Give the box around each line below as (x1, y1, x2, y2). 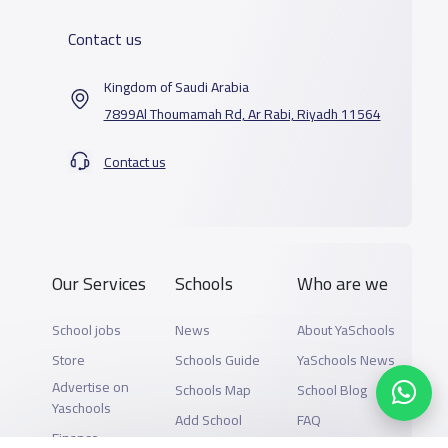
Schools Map (174, 376, 251, 403)
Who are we (297, 266, 389, 300)
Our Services (52, 266, 146, 300)
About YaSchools (297, 316, 396, 343)
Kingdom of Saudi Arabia (103, 73, 249, 100)
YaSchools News (297, 346, 396, 373)
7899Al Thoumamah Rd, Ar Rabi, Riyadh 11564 (103, 100, 381, 127)
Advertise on (52, 373, 129, 400)
